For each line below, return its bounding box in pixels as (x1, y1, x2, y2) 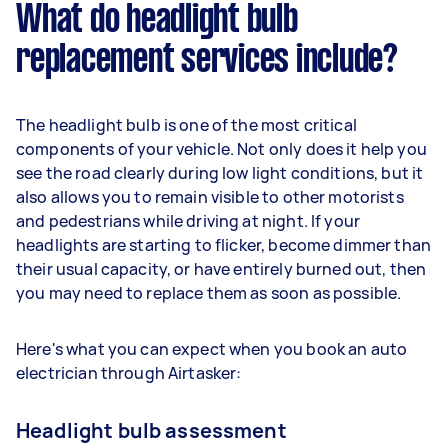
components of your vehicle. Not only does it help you (16, 137, 427, 160)
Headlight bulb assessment (16, 416, 287, 444)
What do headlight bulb (16, 2, 298, 39)
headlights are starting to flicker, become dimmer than (16, 233, 432, 256)
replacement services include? (16, 42, 398, 79)
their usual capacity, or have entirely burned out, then (16, 257, 427, 280)
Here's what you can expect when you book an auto (16, 337, 408, 360)
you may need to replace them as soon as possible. (16, 281, 402, 304)
